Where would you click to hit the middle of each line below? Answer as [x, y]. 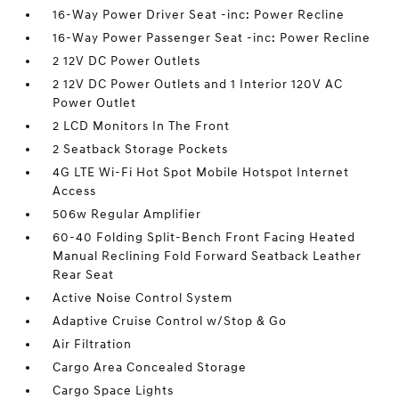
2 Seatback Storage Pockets [141, 150]
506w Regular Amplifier [127, 215]
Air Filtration [93, 345]
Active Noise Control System [143, 298]
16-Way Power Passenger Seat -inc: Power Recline [212, 38]
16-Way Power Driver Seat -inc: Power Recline [199, 15]
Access [75, 191]
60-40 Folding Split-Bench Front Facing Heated [204, 238]
